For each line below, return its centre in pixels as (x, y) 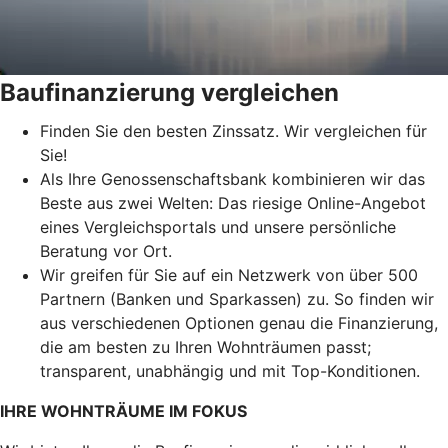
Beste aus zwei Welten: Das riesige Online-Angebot (233, 202)
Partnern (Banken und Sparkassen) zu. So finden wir (237, 298)
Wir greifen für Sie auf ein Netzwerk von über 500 (229, 274)
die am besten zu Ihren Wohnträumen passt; (205, 346)
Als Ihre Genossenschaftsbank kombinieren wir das (232, 178)
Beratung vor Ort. (106, 250)
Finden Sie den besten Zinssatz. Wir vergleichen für (233, 130)
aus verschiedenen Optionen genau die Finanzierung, (239, 322)
